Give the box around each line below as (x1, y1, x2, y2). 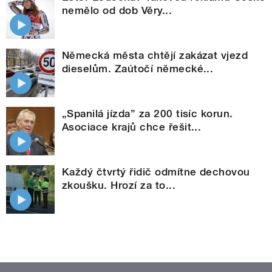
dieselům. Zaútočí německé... (62, 63, 214, 75)
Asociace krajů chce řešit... (62, 121, 202, 134)
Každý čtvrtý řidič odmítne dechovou (62, 166, 250, 178)
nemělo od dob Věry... (62, 4, 172, 17)
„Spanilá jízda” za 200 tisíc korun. (62, 107, 233, 120)
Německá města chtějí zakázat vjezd (62, 49, 248, 62)
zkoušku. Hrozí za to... (62, 179, 176, 192)
